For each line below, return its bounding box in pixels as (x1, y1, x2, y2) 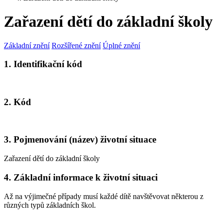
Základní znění (4, 41, 50, 50)
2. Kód (4, 96, 31, 107)
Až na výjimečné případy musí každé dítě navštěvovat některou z (4, 192, 203, 200)
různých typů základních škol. (4, 200, 96, 209)
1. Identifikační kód (4, 59, 82, 70)
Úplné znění (103, 41, 140, 50)
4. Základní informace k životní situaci (4, 172, 158, 182)
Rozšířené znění (52, 41, 101, 50)
